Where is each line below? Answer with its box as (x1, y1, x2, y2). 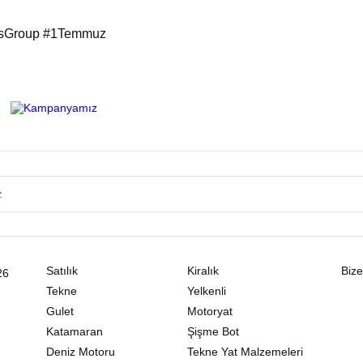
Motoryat (186, 305, 233, 318)
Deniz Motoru (46, 345, 116, 359)
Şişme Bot (186, 325, 239, 339)
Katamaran (46, 325, 104, 339)
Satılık (46, 264, 79, 278)
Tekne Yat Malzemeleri (186, 345, 303, 359)
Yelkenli (186, 284, 226, 298)
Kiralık (186, 264, 219, 278)
